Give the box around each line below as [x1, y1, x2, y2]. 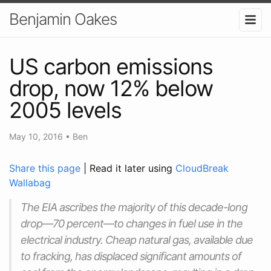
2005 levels [9, 96, 122, 123]
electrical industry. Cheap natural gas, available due [21, 233, 253, 246]
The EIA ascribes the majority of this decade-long [21, 200, 247, 214]
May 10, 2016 [9, 131, 65, 142]
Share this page [9, 162, 83, 174]
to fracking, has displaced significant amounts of [21, 249, 241, 263]
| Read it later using [83, 162, 175, 174]
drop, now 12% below [9, 74, 213, 102]
